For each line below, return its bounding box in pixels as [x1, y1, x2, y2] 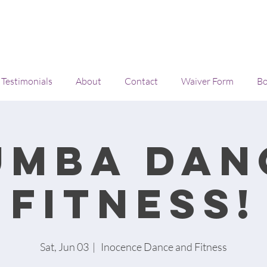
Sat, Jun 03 [40, 240, 89, 253]
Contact [124, 75, 158, 87]
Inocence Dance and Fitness [99, 240, 227, 253]
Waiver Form [181, 75, 234, 87]
